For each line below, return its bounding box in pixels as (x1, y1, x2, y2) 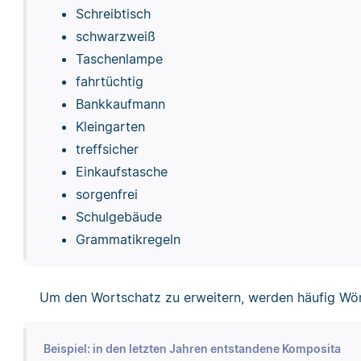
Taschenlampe (75, 50, 163, 67)
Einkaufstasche (75, 163, 168, 180)
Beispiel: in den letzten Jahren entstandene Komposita (43, 341, 341, 355)
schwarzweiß (75, 27, 156, 44)
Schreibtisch (75, 5, 151, 22)
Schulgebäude (75, 208, 162, 225)
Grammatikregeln (75, 230, 180, 247)
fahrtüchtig (75, 73, 143, 89)
